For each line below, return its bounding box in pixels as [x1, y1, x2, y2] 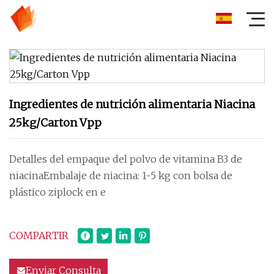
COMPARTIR [9, 229, 68, 242]
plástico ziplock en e [9, 186, 106, 198]
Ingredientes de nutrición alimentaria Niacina [9, 97, 255, 111]
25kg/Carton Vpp [9, 116, 102, 130]
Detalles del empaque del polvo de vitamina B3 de [9, 153, 242, 165]
